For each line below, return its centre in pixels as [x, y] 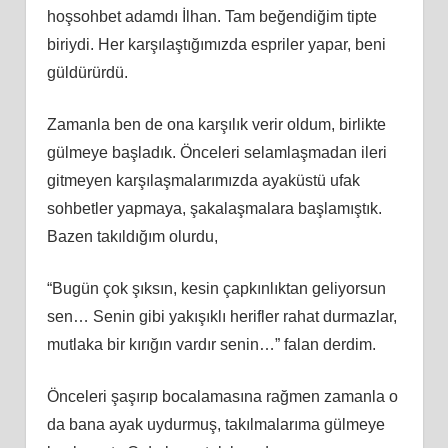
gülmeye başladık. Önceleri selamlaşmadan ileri [216, 152]
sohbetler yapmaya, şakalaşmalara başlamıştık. [214, 208]
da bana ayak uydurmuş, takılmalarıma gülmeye [215, 424]
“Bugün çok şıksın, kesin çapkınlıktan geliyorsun [216, 288]
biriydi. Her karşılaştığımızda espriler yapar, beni [216, 44]
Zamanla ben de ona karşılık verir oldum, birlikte [216, 124]
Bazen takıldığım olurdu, [132, 236]
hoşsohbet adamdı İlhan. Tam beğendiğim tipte [211, 16]
